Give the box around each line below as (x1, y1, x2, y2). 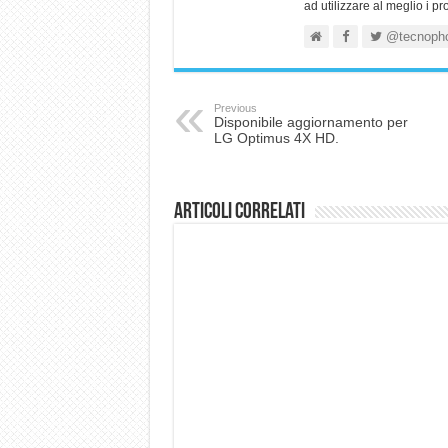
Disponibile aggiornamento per (213, 114, 408, 130)
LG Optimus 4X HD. (213, 130, 339, 146)
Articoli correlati (173, 201, 305, 224)
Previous (213, 102, 257, 114)
